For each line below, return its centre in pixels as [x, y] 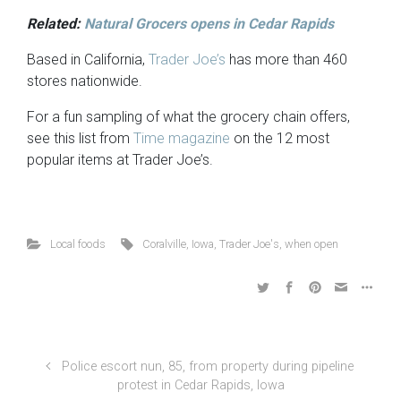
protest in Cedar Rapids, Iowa [200, 385]
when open [312, 243]
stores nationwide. [85, 81]
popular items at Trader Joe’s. [120, 159]
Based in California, [88, 59]
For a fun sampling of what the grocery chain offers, [188, 116]
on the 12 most [280, 138]
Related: [55, 23]
